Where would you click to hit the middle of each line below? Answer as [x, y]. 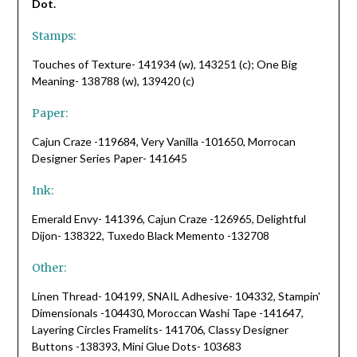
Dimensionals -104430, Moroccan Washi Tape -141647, [167, 312]
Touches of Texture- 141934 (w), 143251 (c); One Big [164, 64]
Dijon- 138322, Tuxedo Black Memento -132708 [150, 235]
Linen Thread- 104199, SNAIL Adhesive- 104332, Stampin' [176, 296]
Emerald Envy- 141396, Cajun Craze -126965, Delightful [169, 218]
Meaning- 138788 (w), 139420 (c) [113, 80]
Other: [50, 267]
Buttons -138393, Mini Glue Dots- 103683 [136, 346]
